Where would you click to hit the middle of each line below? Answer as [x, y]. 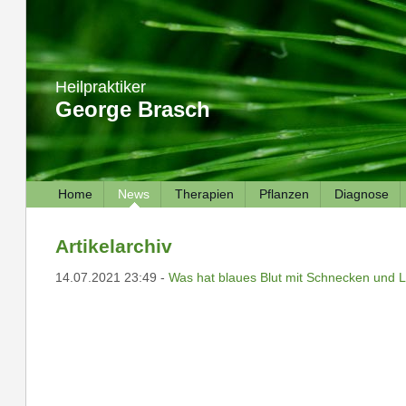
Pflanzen [284, 194]
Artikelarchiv [113, 246]
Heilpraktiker [100, 87]
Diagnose [361, 194]
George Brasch [132, 109]
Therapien [204, 194]
